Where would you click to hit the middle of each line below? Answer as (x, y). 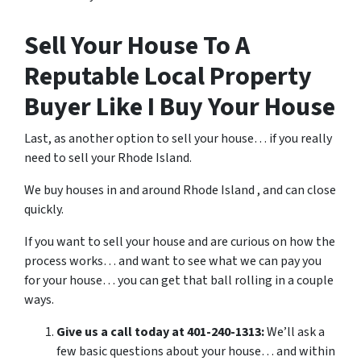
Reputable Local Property (168, 77)
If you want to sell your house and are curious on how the (180, 242)
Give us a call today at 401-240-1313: (160, 332)
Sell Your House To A (137, 46)
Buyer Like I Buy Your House (180, 108)
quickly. (44, 210)
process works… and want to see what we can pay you (173, 261)
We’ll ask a (295, 332)
